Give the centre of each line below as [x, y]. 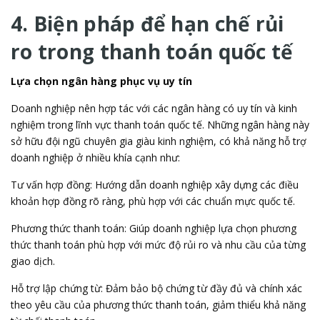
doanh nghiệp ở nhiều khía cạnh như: [95, 157]
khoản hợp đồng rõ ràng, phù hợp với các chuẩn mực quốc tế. [153, 201]
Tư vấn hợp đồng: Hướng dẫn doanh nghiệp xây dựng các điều [155, 185]
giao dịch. [33, 261]
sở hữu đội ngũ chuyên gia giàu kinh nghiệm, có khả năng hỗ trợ [159, 141]
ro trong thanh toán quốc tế [152, 51]
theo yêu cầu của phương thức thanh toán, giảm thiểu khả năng [158, 305]
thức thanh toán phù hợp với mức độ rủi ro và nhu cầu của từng [158, 245]
